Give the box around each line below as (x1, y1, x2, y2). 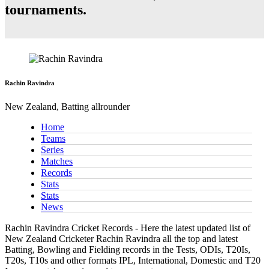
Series (41, 145, 64, 156)
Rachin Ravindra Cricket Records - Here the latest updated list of (5, 223, 250, 234)
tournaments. (5, 2, 86, 18)
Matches (41, 156, 73, 167)
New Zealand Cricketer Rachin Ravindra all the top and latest (5, 234, 238, 244)
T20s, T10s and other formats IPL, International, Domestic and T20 (5, 255, 261, 266)
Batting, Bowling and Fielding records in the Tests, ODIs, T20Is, (5, 244, 250, 255)
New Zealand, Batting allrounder (5, 101, 130, 112)
